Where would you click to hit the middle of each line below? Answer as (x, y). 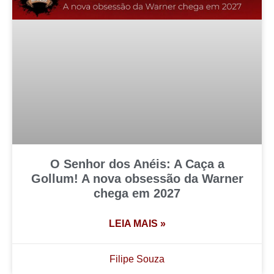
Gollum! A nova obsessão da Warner (137, 179)
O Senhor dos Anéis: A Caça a (137, 164)
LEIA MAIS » (137, 224)
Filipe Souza (137, 259)
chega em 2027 (137, 194)
